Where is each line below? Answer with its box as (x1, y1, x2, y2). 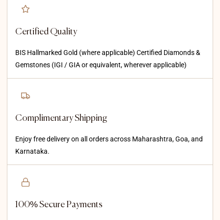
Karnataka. (15, 147, 50, 156)
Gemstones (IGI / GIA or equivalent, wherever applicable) (15, 61, 187, 69)
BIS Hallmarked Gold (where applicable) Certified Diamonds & (15, 49, 200, 57)
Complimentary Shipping (15, 114, 107, 123)
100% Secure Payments (15, 200, 103, 210)
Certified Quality (15, 27, 77, 37)
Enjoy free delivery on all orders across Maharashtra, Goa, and (15, 135, 203, 143)
